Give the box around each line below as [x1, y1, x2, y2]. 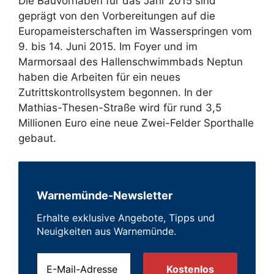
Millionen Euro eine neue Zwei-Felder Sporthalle [18, 116, 254, 129]
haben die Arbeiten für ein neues [18, 70, 180, 83]
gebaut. [18, 131, 56, 144]
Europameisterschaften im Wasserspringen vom [18, 24, 252, 37]
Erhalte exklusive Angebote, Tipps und [37, 211, 215, 224]
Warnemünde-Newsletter [37, 188, 172, 202]
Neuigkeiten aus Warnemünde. [37, 224, 176, 237]
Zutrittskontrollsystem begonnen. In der [18, 86, 212, 98]
